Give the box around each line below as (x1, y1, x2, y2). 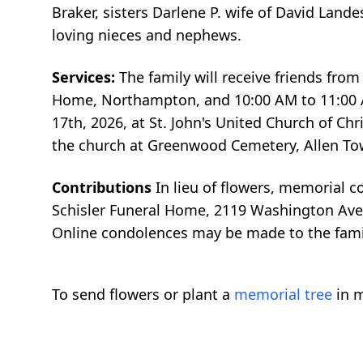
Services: (52, 66, 119, 87)
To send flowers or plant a (52, 284, 234, 304)
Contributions (52, 177, 156, 197)
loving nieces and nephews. (52, 24, 241, 45)
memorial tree (234, 284, 332, 304)
